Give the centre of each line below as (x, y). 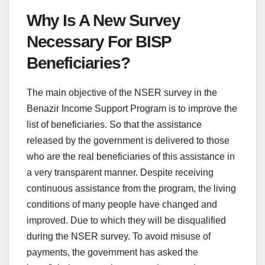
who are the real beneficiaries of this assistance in (131, 157)
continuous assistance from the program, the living (131, 189)
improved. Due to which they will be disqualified (126, 221)
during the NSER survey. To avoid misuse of (119, 237)
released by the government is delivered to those (128, 141)
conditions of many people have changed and (122, 205)
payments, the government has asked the (112, 253)
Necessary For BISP (99, 42)
